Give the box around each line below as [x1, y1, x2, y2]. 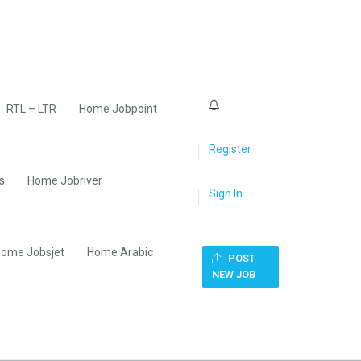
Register [209, 143, 251, 156]
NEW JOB [212, 268, 255, 280]
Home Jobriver [27, 174, 102, 187]
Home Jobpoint [79, 102, 157, 115]
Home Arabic [87, 246, 153, 259]
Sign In [209, 187, 243, 200]
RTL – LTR [6, 102, 56, 115]
